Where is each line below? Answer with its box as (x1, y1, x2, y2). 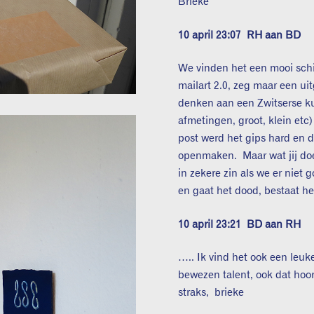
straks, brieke (178, 287, 245, 298)
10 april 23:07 (178, 29, 247, 41)
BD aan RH (247, 219, 301, 230)
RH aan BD (247, 29, 301, 41)
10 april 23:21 (178, 219, 247, 230)
